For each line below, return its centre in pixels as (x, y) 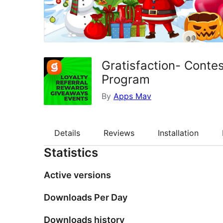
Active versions (77, 175)
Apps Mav (132, 96)
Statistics (71, 153)
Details (67, 133)
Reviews (119, 133)
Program (126, 79)
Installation (178, 133)
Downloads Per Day (86, 198)
